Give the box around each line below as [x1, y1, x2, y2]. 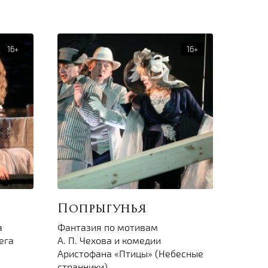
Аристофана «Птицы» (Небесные [57, 248, 203, 260]
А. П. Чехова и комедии [57, 234, 161, 246]
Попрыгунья [57, 203, 147, 216]
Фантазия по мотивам [57, 221, 158, 233]
